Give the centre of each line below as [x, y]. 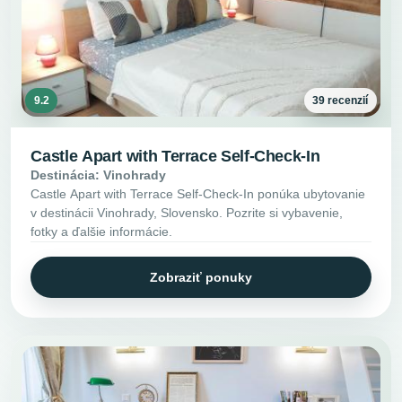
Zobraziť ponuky [201, 277]
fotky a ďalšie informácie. [102, 232]
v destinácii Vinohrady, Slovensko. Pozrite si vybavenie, [187, 213]
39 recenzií [341, 101]
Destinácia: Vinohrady [99, 175]
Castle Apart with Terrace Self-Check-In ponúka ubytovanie [198, 194]
